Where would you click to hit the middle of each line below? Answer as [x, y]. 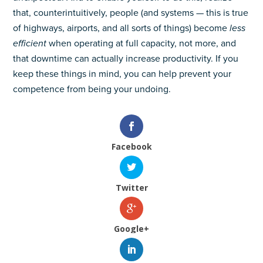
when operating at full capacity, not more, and [143, 43]
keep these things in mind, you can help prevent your [122, 74]
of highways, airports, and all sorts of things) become [122, 28]
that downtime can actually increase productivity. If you [126, 59]
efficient [31, 43]
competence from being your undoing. [92, 89]
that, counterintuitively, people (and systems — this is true [131, 13]
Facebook [131, 146]
